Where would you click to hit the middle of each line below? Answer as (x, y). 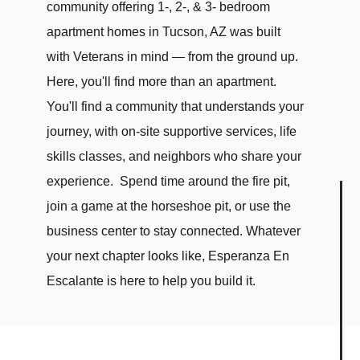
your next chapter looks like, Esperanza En (168, 256)
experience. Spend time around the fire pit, (169, 181)
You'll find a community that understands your (176, 106)
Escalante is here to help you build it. (151, 281)
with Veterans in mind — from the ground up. (173, 57)
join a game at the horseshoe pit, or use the (169, 206)
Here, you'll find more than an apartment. (162, 82)
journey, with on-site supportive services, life (172, 131)
